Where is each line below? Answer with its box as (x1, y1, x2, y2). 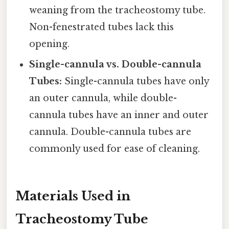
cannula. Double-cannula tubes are (29, 126, 192, 138)
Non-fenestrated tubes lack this (29, 21, 174, 33)
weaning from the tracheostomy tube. (29, 5, 206, 16)
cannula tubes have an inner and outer (29, 109, 209, 121)
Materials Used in (16, 189, 130, 204)
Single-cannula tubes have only (62, 76, 210, 87)
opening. (29, 38, 70, 50)
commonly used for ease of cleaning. (29, 143, 200, 155)
